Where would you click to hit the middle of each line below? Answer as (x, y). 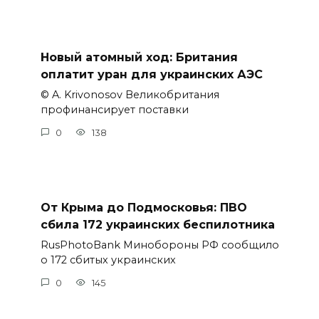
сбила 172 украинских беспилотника (157, 224)
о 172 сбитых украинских (108, 260)
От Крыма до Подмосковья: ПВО (143, 207)
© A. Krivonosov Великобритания (130, 95)
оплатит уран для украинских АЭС (151, 74)
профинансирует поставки (114, 110)
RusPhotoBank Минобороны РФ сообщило (159, 245)
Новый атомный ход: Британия (139, 57)
